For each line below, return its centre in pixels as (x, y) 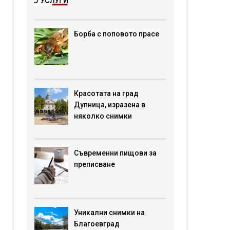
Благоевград (97, 224)
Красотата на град (106, 93)
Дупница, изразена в (109, 104)
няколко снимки (103, 116)
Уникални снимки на (109, 212)
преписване (94, 164)
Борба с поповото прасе (116, 34)
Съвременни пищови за (115, 153)
